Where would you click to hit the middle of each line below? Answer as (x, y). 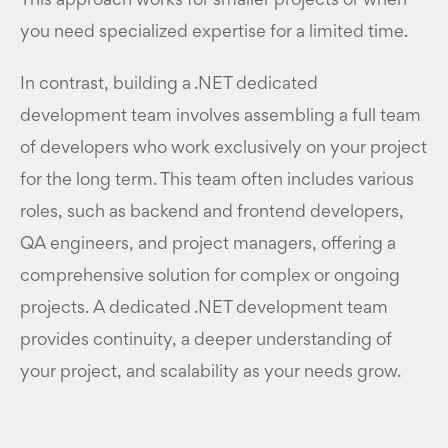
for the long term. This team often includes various (217, 180)
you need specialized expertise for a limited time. (214, 32)
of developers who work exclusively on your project (223, 148)
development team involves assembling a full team (220, 116)
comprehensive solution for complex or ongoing (210, 276)
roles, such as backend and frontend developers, (212, 212)
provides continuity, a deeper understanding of (206, 340)
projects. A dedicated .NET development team (204, 308)
